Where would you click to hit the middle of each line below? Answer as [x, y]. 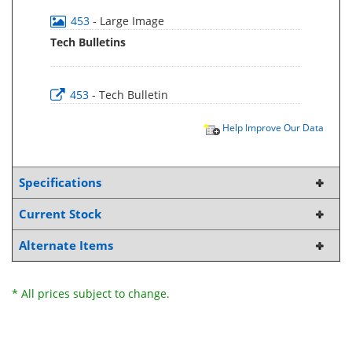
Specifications [60, 183]
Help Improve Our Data [272, 127]
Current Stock [60, 214]
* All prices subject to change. [91, 293]
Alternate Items [66, 246]
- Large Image [128, 21]
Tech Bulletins [88, 42]
